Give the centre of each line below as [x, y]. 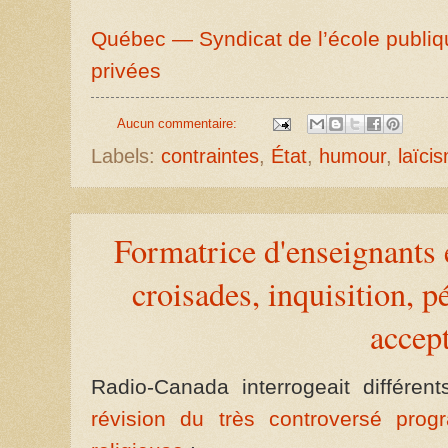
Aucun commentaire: [178, 123]
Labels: [126, 156]
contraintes [210, 156]
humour [352, 156]
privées [126, 71]
